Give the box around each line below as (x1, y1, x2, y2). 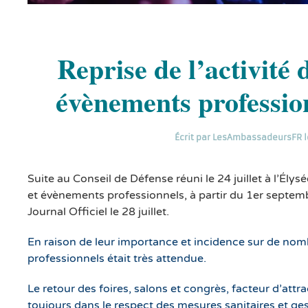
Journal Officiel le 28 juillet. (27, 204, 172, 219)
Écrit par (174, 131, 212, 142)
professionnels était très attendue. (27, 251, 206, 265)
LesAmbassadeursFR (212, 131, 302, 142)
